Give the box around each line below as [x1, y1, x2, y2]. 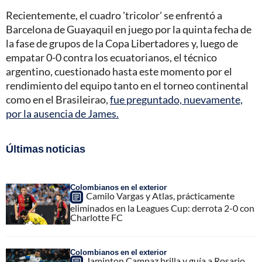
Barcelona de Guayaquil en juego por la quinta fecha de [6, 23, 251, 36]
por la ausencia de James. [6, 107, 119, 120]
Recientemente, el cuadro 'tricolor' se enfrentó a [6, 9, 222, 22]
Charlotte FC [70, 212, 123, 223]
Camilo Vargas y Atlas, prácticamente [86, 190, 235, 202]
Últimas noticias [6, 142, 85, 156]
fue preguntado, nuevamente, [110, 93, 243, 106]
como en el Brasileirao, [6, 93, 110, 106]
